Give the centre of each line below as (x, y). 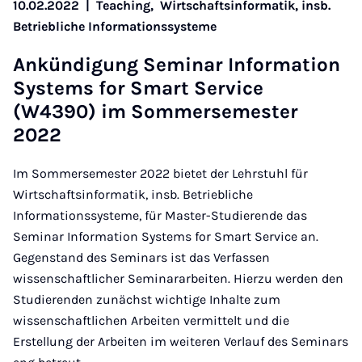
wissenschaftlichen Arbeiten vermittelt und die (151, 320)
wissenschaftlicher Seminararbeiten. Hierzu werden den (178, 278)
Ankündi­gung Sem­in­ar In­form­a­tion (177, 64)
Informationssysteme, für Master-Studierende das (160, 215)
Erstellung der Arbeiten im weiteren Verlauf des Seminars (181, 341)
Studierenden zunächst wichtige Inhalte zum (147, 299)
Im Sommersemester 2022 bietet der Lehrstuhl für (160, 173)
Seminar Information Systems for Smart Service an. (166, 236)
